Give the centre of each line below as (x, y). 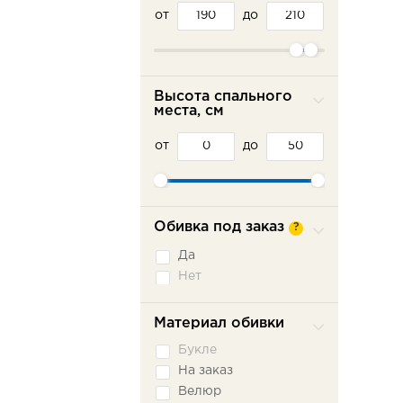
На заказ (206, 371)
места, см (189, 111)
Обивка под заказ (219, 227)
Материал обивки (219, 323)
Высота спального (223, 97)
